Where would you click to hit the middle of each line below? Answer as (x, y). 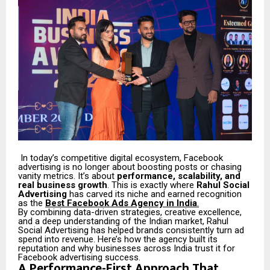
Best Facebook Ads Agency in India (121, 203)
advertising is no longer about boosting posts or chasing (130, 167)
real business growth (63, 185)
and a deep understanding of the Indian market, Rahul (123, 221)
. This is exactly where (152, 185)
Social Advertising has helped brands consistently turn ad (131, 231)
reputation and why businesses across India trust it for (127, 249)
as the (32, 203)
